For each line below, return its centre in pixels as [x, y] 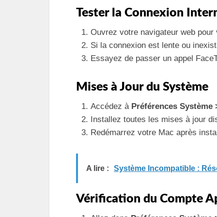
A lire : [98, 168]
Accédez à [111, 106]
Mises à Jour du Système [142, 87]
